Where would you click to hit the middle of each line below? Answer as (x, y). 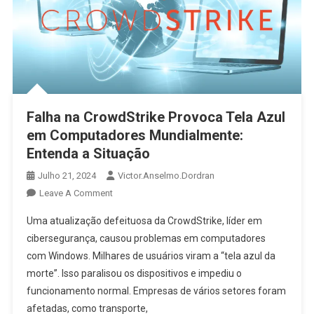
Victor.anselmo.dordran (166, 175)
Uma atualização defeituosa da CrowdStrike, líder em (144, 220)
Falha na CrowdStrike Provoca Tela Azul (156, 117)
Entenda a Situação (88, 153)
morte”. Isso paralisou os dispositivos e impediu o (134, 273)
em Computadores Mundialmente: (135, 135)
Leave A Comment (76, 193)
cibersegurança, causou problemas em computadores (146, 238)
